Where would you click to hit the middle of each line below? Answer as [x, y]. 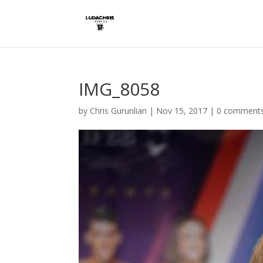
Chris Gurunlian [119, 111]
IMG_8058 [119, 89]
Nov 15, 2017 [182, 111]
